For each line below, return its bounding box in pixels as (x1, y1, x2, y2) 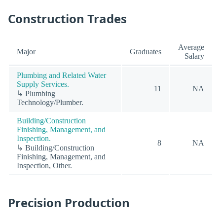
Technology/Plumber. (17, 98, 83, 107)
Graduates (130, 47, 161, 56)
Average (178, 42, 204, 51)
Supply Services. (17, 79, 69, 88)
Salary (184, 51, 204, 60)
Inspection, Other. (17, 161, 72, 170)
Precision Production (8, 194, 130, 211)
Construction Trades (8, 10, 127, 27)
